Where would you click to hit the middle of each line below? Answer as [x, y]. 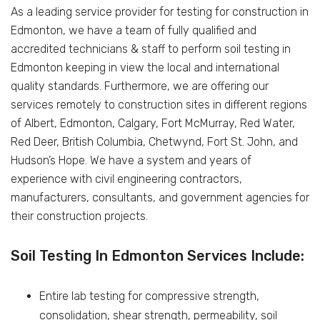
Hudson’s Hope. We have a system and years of [131, 160]
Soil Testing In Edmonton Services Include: [157, 255]
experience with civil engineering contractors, [126, 179]
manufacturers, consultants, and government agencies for [160, 197]
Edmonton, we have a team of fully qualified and [134, 30]
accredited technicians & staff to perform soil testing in [151, 49]
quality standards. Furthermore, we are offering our [140, 86]
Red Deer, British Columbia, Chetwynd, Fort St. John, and [154, 141]
